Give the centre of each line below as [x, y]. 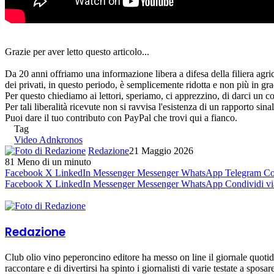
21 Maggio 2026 [161, 150]
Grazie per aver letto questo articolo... [77, 51]
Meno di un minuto [54, 161]
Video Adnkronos [48, 139]
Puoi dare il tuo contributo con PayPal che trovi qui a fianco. [121, 117]
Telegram [243, 172]
